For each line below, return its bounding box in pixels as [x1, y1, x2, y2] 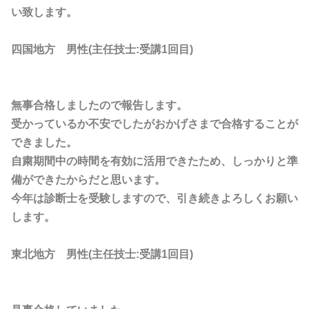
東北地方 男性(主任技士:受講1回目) [11, 248, 193, 260]
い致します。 [11, 6, 77, 18]
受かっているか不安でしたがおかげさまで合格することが [11, 118, 298, 130]
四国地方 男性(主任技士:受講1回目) [11, 43, 193, 55]
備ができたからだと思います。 [11, 174, 166, 186]
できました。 [11, 137, 77, 148]
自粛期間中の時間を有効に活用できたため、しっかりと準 [11, 155, 298, 167]
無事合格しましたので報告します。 [11, 99, 188, 111]
